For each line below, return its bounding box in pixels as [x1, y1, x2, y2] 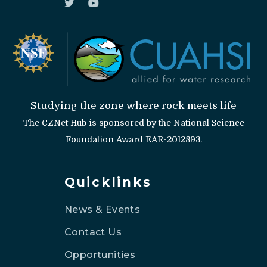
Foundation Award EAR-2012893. [65, 134, 202, 144]
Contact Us [64, 226, 122, 238]
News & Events [64, 203, 141, 215]
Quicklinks [64, 174, 152, 190]
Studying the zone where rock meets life [30, 100, 237, 111]
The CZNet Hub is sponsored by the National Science [23, 117, 244, 128]
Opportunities [64, 249, 136, 260]
